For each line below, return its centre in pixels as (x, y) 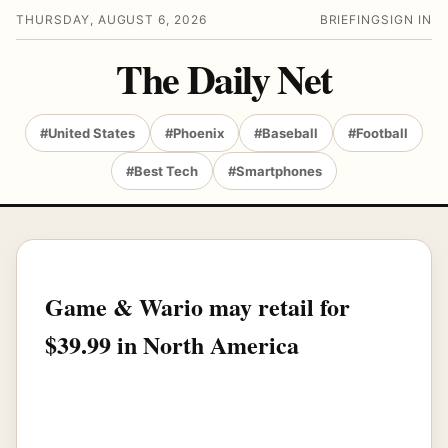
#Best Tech (162, 171)
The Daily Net (224, 78)
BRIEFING (350, 19)
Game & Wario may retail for (197, 306)
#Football (378, 133)
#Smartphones (275, 171)
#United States (87, 133)
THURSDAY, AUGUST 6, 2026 (112, 19)
